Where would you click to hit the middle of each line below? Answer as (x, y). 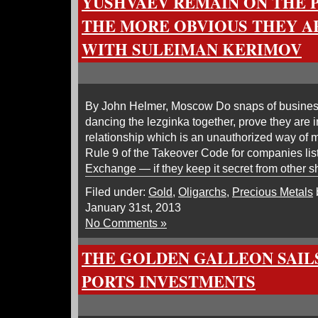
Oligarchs (202, 192)
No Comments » (126, 223)
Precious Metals (273, 192)
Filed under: (117, 192)
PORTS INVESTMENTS (169, 281)
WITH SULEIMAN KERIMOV (192, 49)
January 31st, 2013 (133, 207)
